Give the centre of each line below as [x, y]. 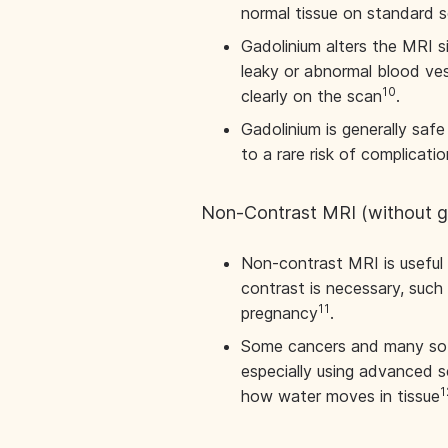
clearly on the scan [311, 96]
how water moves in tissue [340, 396]
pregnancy [279, 313]
